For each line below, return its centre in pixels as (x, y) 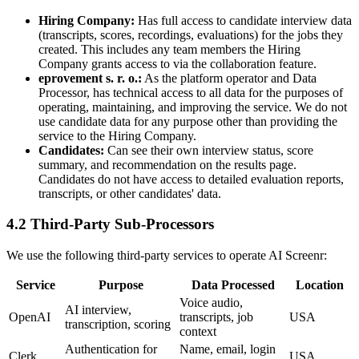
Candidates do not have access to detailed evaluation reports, (191, 179)
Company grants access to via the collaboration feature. (177, 63)
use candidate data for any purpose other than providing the (188, 121)
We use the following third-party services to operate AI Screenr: (167, 256)
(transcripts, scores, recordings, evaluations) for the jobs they (191, 34)
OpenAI (30, 317)
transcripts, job (216, 317)
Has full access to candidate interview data (245, 20)
